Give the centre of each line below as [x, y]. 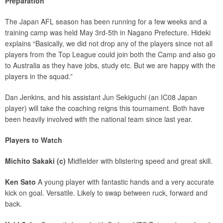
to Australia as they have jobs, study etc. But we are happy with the [110, 65]
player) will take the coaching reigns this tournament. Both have [105, 108]
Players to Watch [34, 140]
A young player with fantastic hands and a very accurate [125, 182]
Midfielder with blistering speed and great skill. [140, 161]
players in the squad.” [39, 76]
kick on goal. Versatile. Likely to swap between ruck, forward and [106, 193]
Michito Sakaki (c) [36, 161]
